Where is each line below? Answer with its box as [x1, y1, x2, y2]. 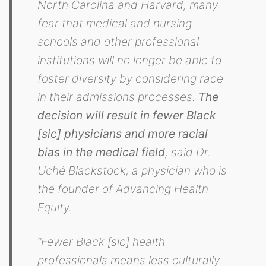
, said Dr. [165, 145, 211, 160]
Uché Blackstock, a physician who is [37, 163, 227, 178]
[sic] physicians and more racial [37, 126, 208, 141]
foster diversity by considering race [37, 71, 224, 86]
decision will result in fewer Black [37, 108, 216, 123]
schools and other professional [37, 34, 199, 49]
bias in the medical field [37, 145, 166, 160]
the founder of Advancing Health [37, 182, 209, 197]
